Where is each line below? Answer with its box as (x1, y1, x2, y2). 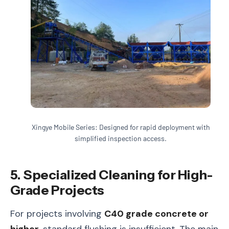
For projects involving (10, 208, 104, 220)
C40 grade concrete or (104, 208, 209, 220)
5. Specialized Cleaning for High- (10, 167, 213, 183)
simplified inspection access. (75, 133, 167, 143)
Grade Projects (10, 182, 104, 198)
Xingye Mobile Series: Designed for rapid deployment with (31, 122, 210, 131)
